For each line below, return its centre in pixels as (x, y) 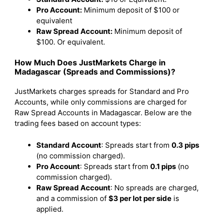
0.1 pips (163, 166)
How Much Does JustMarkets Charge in (90, 62)
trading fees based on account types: (78, 123)
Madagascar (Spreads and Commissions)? (95, 72)
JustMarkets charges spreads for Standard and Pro (102, 91)
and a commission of (72, 198)
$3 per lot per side (140, 198)
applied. (50, 209)
